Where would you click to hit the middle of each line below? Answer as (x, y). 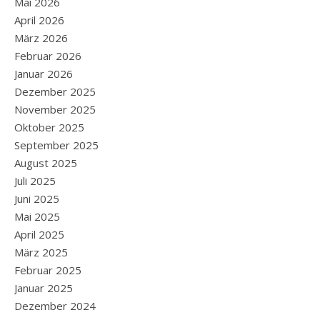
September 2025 (56, 145)
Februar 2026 (48, 56)
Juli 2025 (35, 181)
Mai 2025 (37, 217)
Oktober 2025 (49, 127)
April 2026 (39, 20)
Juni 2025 (37, 199)
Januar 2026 (44, 74)
